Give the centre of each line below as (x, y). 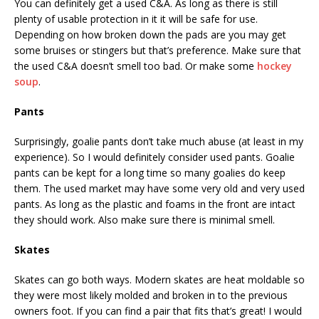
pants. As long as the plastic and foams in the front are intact (155, 204)
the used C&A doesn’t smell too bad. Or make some (136, 66)
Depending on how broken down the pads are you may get (150, 35)
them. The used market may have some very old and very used (159, 189)
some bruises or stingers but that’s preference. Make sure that (158, 51)
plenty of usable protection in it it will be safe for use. (136, 19)
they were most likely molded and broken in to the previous (151, 296)
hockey (274, 66)
